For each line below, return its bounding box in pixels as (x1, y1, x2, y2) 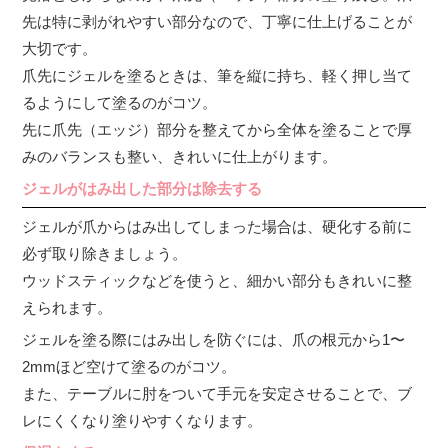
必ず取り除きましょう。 (22, 244, 188, 262)
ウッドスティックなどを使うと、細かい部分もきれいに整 (22, 271, 413, 289)
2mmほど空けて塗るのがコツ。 (22, 357, 237, 375)
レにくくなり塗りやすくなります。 (22, 411, 263, 429)
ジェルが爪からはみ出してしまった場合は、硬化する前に (22, 217, 413, 235)
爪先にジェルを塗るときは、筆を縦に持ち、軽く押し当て (22, 66, 413, 84)
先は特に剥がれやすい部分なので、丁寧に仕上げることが (22, 12, 413, 30)
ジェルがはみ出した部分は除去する (22, 179, 263, 197)
